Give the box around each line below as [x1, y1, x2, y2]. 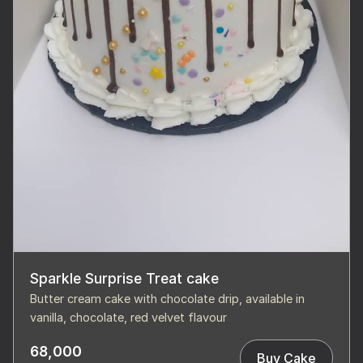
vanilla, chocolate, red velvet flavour [30, 310, 227, 325]
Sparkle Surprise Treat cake [30, 270, 219, 288]
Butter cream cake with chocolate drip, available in [30, 292, 305, 306]
